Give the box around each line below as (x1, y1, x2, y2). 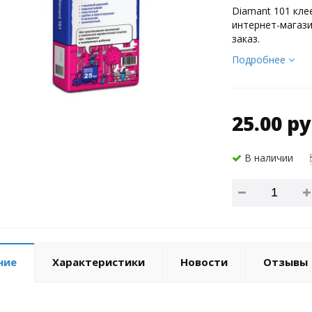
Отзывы (263, 254, 308, 269)
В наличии (242, 150, 294, 164)
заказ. (232, 31, 260, 45)
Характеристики (52, 254, 145, 269)
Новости (180, 254, 228, 269)
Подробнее (232, 52, 289, 66)
